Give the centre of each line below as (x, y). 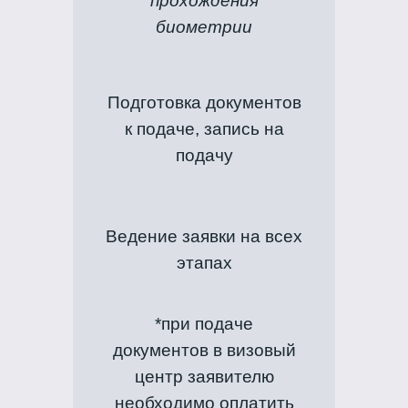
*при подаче (204, 324)
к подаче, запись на (204, 129)
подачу (204, 156)
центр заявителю (204, 377)
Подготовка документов (204, 103)
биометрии (204, 26)
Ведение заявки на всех (204, 236)
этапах (204, 262)
